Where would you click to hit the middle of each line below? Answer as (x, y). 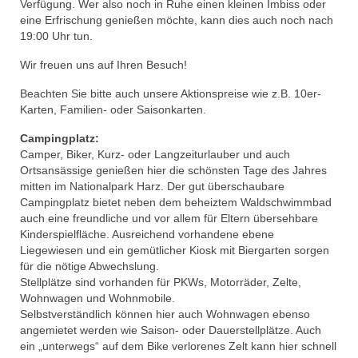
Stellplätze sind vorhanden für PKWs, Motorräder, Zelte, (161, 282)
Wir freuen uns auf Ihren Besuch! (103, 64)
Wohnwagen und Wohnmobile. (97, 298)
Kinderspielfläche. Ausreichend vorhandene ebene (147, 234)
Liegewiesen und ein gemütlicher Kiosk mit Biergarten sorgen (175, 250)
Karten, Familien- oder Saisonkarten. (113, 109)
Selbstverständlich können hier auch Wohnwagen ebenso (165, 314)
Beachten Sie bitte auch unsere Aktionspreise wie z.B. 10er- (171, 93)
